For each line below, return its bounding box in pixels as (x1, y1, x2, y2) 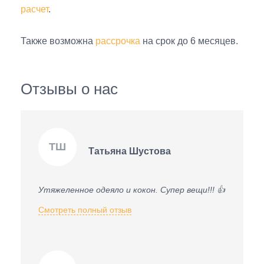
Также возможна (21, 36, 95, 47)
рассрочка (95, 36, 140, 47)
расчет (21, 4, 48, 14)
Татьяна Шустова (88, 146, 171, 157)
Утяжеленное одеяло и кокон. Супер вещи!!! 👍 (38, 184, 225, 194)
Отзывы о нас (21, 80, 118, 98)
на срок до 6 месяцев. (140, 36, 238, 47)
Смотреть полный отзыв (38, 204, 131, 214)
